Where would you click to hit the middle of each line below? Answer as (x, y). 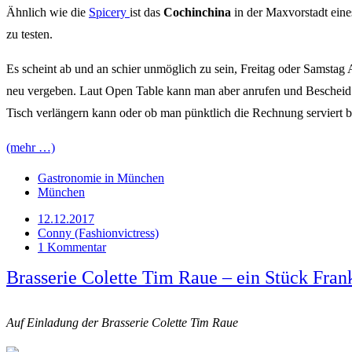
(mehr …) (31, 147)
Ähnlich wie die (48, 12)
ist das (147, 12)
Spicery (109, 12)
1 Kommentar (72, 247)
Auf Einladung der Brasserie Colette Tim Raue (122, 322)
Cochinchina (199, 12)
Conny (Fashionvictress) (98, 233)
